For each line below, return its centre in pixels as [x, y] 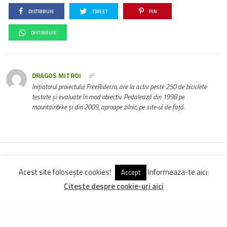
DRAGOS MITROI [56, 76]
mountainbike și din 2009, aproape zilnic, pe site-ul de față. [108, 107]
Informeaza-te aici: [177, 172]
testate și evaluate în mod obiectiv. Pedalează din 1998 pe [108, 97]
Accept [130, 172]
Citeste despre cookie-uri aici [113, 186]
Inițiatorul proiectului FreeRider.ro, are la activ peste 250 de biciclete [120, 87]
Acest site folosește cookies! [65, 172]
